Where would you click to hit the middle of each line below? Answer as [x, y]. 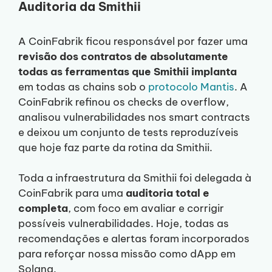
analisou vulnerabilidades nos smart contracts [134, 117]
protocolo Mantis [191, 87]
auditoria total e [168, 193]
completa [43, 209]
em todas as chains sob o [83, 87]
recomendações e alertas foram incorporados [134, 239]
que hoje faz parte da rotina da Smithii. [115, 147]
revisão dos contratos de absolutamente [123, 56]
